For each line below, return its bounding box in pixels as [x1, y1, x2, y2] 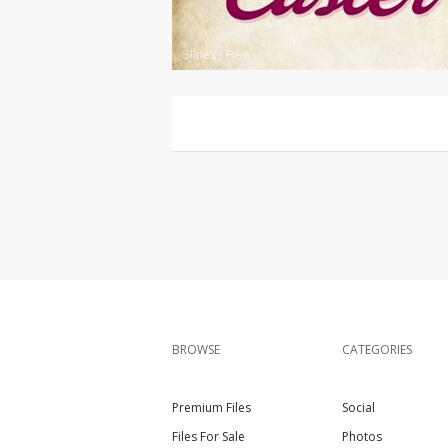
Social [342, 399, 375, 416]
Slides [182, 48, 216, 62]
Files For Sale [172, 428, 245, 445]
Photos [342, 428, 382, 445]
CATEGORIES [342, 341, 412, 358]
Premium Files [172, 399, 251, 416]
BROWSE [172, 341, 220, 358]
